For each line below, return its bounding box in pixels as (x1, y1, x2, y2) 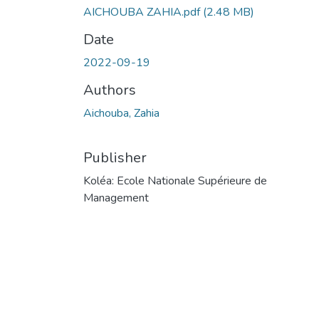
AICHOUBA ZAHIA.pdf (83, 4, 203, 20)
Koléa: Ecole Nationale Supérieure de (83, 172, 267, 189)
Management (83, 189, 149, 206)
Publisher (83, 147, 147, 167)
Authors (83, 80, 136, 100)
